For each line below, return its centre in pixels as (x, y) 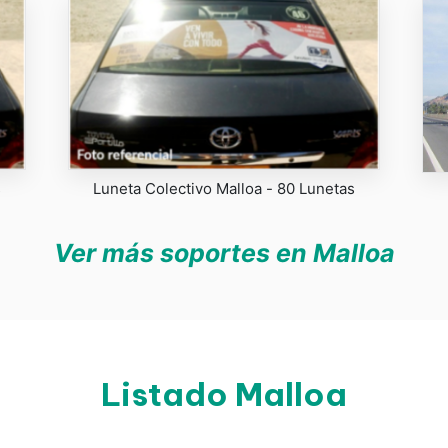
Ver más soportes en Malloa (224, 253)
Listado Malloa (224, 394)
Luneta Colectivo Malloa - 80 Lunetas (224, 188)
